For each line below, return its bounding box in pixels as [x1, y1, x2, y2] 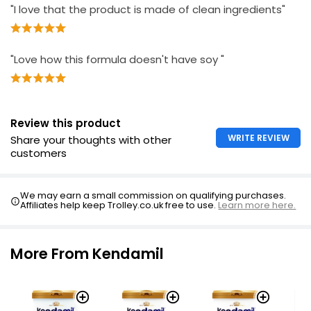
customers [10, 146, 67, 160]
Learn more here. [218, 199, 296, 212]
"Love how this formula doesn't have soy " [10, 52, 224, 67]
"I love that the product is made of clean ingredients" [10, 2, 285, 17]
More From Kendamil [10, 243, 164, 264]
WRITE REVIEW [227, 132, 289, 144]
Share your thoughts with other [10, 133, 171, 147]
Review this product [10, 116, 121, 131]
